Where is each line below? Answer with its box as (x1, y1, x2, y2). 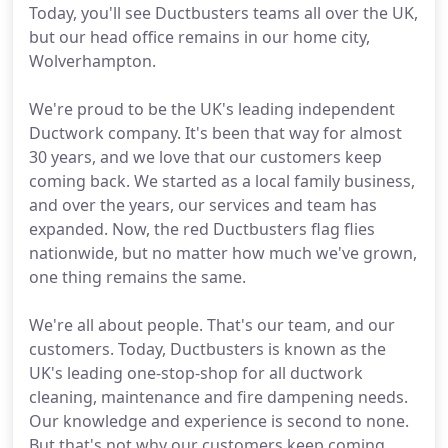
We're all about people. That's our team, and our (29, 314, 395, 336)
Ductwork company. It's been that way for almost (29, 122, 402, 144)
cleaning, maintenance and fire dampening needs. (29, 386, 408, 408)
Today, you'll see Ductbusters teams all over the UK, (29, 2, 418, 24)
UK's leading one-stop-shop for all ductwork (29, 362, 363, 384)
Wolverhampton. (29, 50, 156, 72)
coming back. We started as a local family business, (29, 170, 415, 192)
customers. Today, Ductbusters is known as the (29, 338, 386, 360)
